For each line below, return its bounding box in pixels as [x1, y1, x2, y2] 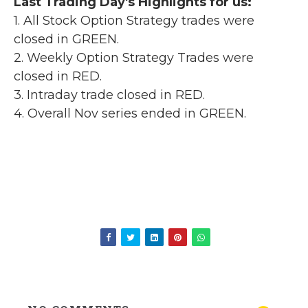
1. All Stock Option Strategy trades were [14, 13, 254, 29]
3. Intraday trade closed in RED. [14, 87, 205, 103]
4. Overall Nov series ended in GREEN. [14, 106, 246, 122]
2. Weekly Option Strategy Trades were [14, 50, 254, 66]
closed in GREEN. [14, 32, 119, 47]
